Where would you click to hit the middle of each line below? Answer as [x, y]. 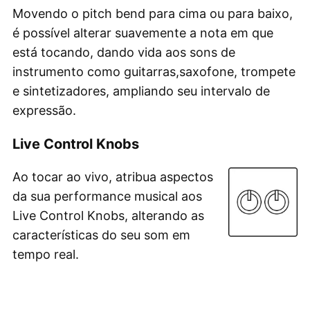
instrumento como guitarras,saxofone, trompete [154, 71]
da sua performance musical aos [107, 196]
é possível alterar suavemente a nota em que [143, 33]
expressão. [44, 110]
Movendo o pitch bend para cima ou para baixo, [153, 13]
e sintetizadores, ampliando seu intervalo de [141, 91]
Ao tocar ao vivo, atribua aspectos [113, 176]
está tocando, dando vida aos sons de [124, 52]
